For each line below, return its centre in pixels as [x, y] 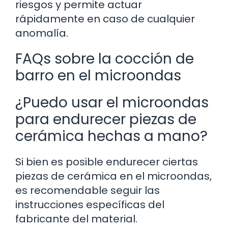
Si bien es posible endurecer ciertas [107, 162]
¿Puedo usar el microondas [112, 102]
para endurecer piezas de [106, 119]
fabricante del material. [76, 219]
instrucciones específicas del [90, 204]
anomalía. [42, 33]
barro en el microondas [98, 75]
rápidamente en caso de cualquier [105, 19]
